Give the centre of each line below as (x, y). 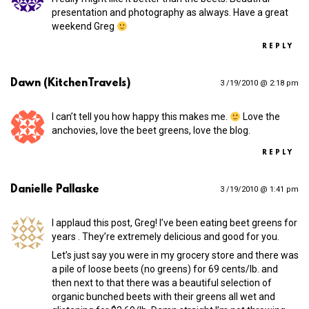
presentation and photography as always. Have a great (170, 13)
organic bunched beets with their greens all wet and (163, 297)
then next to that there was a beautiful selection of (162, 283)
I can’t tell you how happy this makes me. (141, 117)
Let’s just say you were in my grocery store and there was (175, 256)
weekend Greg (84, 27)
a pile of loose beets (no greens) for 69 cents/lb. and (165, 269)
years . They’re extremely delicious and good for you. (166, 237)
